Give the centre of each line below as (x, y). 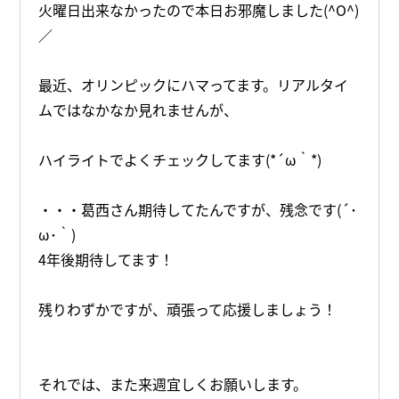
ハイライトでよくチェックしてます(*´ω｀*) (180, 159)
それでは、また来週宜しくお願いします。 (173, 383)
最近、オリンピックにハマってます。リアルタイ (194, 84)
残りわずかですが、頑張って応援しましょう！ (188, 309)
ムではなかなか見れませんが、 (138, 109)
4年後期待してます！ (106, 259)
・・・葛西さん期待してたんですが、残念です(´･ (198, 209)
